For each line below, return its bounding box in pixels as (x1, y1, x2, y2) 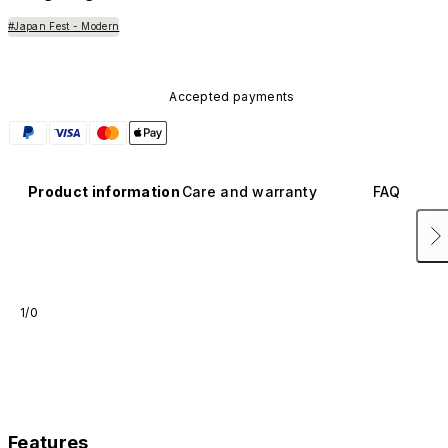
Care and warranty (181, 182, 318, 200)
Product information (28, 182, 181, 200)
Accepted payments (169, 88, 295, 104)
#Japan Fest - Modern (8, 20, 120, 33)
